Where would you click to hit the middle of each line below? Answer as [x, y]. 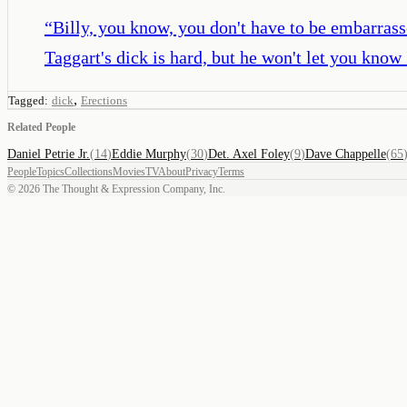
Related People [41, 127]
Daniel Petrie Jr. [49, 154]
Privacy [202, 171]
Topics [50, 171]
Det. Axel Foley [249, 154]
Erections [104, 100]
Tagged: [28, 100]
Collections [89, 171]
